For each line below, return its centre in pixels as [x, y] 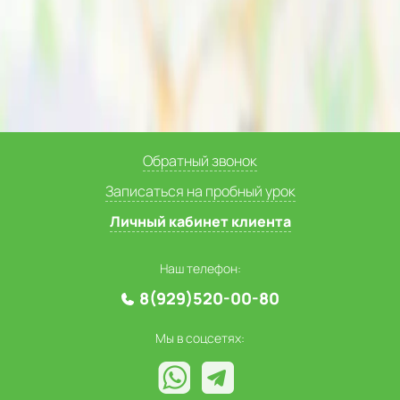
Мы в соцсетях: [200, 338]
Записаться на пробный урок [200, 191]
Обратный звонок [200, 161]
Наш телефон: [200, 268]
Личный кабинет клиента [200, 221]
